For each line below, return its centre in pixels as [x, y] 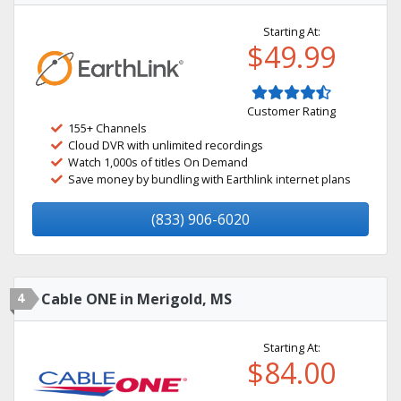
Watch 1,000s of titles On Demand [158, 162]
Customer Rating [291, 111]
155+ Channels [107, 128]
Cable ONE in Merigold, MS [137, 299]
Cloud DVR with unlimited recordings [166, 145]
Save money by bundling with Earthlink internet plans [209, 179]
